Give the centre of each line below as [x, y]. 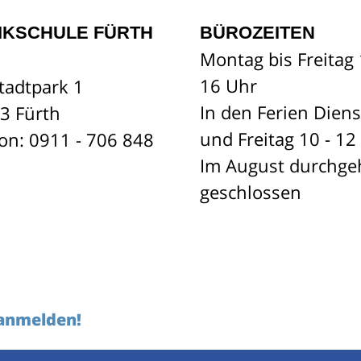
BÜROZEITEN [257, 32]
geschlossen [251, 191]
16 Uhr [228, 85]
